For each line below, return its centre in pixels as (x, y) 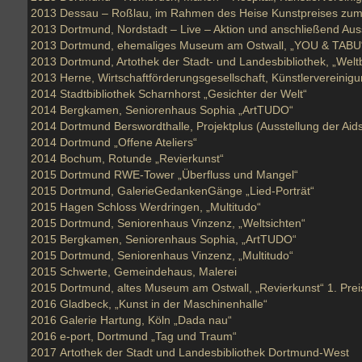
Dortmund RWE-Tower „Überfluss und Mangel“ (179, 175)
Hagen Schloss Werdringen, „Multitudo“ (160, 207)
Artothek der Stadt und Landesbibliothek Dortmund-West (204, 352)
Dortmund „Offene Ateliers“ (128, 142)
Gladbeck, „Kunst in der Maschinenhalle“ (164, 304)
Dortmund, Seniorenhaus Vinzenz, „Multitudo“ (177, 255)
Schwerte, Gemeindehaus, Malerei (148, 271)
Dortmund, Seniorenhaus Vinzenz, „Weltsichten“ (183, 223)
